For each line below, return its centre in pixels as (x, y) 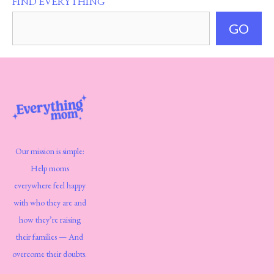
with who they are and (50, 203)
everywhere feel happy (50, 186)
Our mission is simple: (50, 151)
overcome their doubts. (50, 254)
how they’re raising (50, 220)
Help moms (50, 168)
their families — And (50, 237)
